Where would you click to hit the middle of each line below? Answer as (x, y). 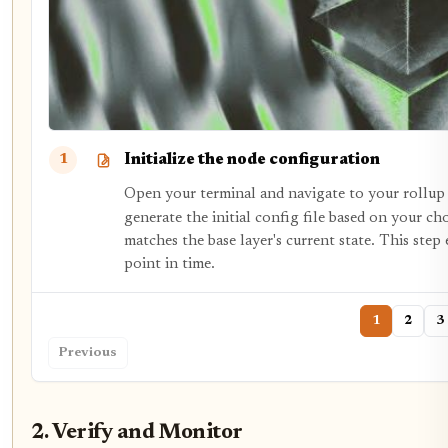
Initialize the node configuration (252, 159)
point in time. (169, 265)
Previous (88, 353)
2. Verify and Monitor (137, 433)
